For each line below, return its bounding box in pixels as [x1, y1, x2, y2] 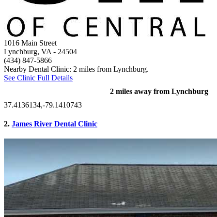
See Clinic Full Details [4, 73, 73, 82]
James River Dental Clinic [12, 119, 97, 128]
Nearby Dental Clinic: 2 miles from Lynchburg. [4, 64, 149, 73]
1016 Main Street [4, 38, 57, 47]
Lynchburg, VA [4, 47, 51, 56]
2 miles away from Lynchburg [110, 87, 208, 95]
